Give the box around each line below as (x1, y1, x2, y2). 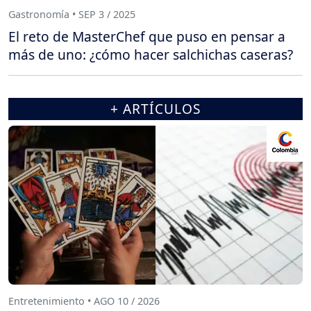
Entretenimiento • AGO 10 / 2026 (8, 294, 160, 308)
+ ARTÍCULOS (110, 99, 201, 118)
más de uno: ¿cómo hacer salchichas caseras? (8, 44, 293, 64)
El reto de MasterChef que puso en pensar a (8, 26, 285, 46)
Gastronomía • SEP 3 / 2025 (8, 8, 135, 22)
